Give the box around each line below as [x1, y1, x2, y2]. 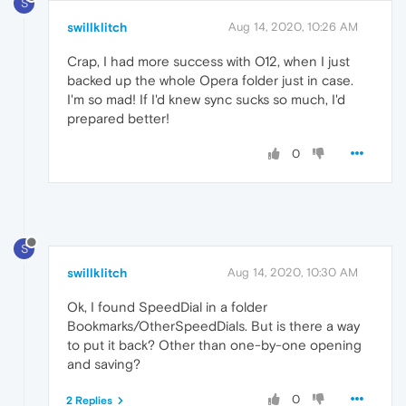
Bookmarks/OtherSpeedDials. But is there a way [67, 317, 360, 333]
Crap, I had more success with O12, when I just [67, 53, 350, 69]
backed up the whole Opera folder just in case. [67, 72, 353, 88]
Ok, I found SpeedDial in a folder [67, 298, 267, 314]
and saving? [67, 355, 140, 372]
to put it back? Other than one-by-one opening [67, 336, 362, 353]
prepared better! [67, 110, 169, 126]
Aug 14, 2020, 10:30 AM [227, 265, 358, 279]
